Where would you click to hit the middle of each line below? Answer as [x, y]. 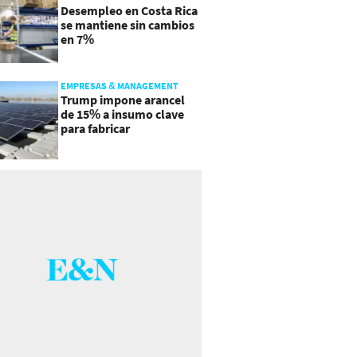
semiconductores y [112, 142]
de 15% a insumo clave [122, 114]
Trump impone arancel [122, 99]
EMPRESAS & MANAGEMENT [119, 85]
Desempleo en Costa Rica [129, 10]
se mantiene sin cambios [127, 24]
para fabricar [95, 128]
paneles [82, 157]
